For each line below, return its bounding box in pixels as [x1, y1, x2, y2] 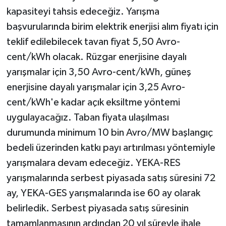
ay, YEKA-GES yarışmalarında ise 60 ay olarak [6, 188, 200, 198]
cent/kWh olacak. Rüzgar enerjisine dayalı [6, 51, 187, 62]
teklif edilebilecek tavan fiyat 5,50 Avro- [6, 36, 180, 47]
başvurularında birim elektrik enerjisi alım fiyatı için [6, 21, 218, 32]
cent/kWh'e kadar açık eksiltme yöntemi [6, 97, 180, 107]
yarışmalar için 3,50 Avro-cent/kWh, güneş [6, 67, 191, 77]
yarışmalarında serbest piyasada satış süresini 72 [6, 173, 215, 183]
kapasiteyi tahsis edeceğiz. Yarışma [6, 6, 159, 17]
